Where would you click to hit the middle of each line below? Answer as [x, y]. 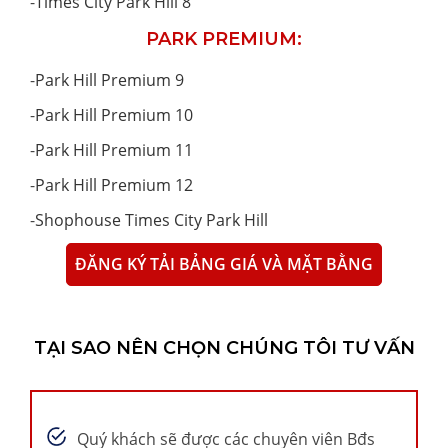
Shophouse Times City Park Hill [151, 220]
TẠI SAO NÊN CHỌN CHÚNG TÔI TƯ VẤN [224, 348]
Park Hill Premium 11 [114, 150]
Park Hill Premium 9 [109, 80]
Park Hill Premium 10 [114, 115]
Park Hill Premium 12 [114, 185]
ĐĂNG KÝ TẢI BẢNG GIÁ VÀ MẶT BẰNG [224, 264]
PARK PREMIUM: [224, 39]
